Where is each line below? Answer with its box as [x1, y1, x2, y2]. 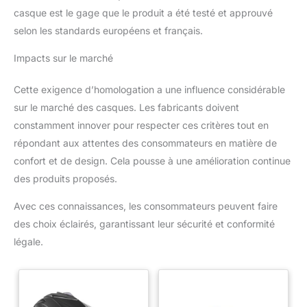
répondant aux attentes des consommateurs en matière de [14, 136, 277, 149]
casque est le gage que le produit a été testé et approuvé [14, 6, 273, 19]
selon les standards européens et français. [14, 24, 203, 36]
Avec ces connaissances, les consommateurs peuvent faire [14, 199, 278, 212]
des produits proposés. [14, 172, 117, 184]
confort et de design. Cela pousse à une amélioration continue [14, 154, 291, 167]
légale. [14, 235, 43, 247]
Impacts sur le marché [14, 51, 113, 64]
